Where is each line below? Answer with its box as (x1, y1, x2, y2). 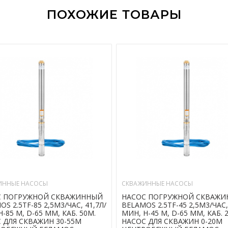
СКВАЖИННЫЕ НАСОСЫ (122, 179, 193, 188)
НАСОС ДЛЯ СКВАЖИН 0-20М (122, 216, 222, 226)
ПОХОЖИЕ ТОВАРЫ (46, 7, 182, 22)
